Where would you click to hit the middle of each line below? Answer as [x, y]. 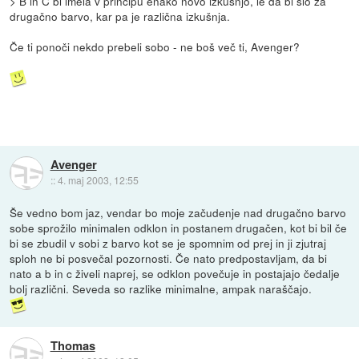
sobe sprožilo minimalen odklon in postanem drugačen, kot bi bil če [179, 228]
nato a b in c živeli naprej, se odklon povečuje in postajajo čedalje [175, 274]
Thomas [73, 346]
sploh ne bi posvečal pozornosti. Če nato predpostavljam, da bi [169, 258]
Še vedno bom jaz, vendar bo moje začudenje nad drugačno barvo [178, 213]
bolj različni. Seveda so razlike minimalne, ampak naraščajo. [161, 289]
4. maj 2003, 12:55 [98, 180]
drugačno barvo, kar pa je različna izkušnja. [120, 16]
